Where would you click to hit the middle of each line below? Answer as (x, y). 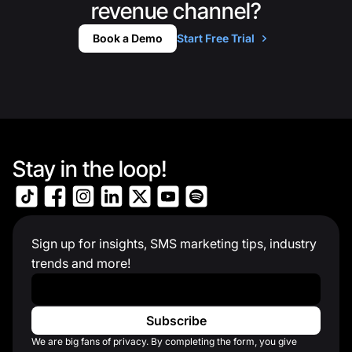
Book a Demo (128, 38)
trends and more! (81, 264)
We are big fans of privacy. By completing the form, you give (164, 342)
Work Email (64, 282)
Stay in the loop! (90, 169)
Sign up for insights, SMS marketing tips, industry (174, 244)
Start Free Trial (216, 38)
